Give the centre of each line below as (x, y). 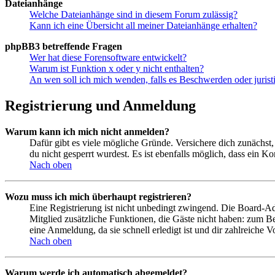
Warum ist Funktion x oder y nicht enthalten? (117, 69)
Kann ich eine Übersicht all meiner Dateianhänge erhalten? (143, 26)
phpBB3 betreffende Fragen (64, 47)
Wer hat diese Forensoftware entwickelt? (108, 58)
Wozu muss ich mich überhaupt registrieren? (98, 197)
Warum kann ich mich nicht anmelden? (87, 132)
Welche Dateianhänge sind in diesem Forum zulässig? (134, 15)
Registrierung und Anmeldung (100, 106)
